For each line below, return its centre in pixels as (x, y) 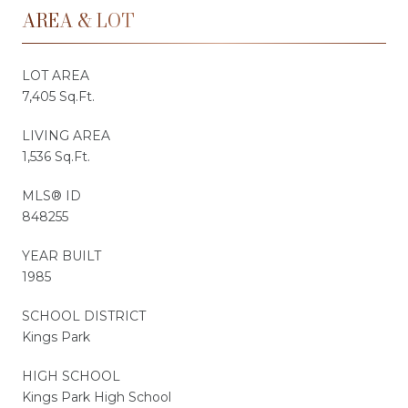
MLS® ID (51, 195)
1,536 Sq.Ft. (56, 156)
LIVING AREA (66, 135)
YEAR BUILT (61, 255)
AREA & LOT (78, 20)
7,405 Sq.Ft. (58, 96)
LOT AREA (56, 75)
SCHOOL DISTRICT (84, 316)
